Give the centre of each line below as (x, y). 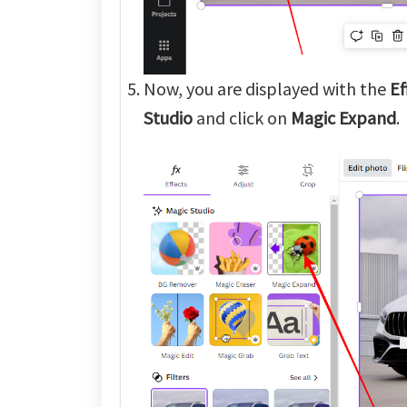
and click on (242, 117)
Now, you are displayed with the (267, 88)
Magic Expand (343, 117)
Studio (168, 117)
